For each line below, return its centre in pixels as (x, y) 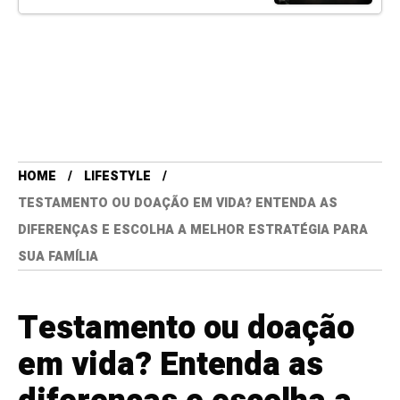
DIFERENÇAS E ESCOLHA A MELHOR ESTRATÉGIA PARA (193, 230)
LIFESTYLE (117, 177)
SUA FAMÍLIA (58, 257)
